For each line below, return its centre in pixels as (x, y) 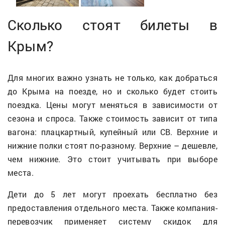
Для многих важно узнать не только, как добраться (113, 77)
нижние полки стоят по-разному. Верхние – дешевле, (113, 145)
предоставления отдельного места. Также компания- (113, 207)
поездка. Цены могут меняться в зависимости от (113, 104)
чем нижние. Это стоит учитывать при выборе (113, 159)
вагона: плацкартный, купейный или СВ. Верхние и (113, 132)
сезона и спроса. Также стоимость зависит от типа (113, 118)
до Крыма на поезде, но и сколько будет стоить (113, 91)
